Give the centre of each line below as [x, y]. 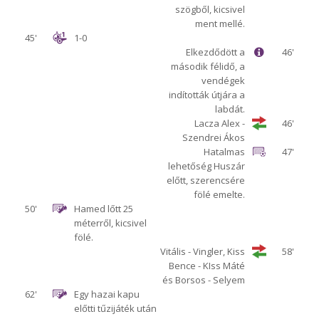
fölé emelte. [220, 194]
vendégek [224, 80]
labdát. [230, 109]
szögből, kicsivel [210, 9]
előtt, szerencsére [206, 180]
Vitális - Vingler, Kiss [203, 251]
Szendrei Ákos [214, 137]
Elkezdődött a [216, 52]
